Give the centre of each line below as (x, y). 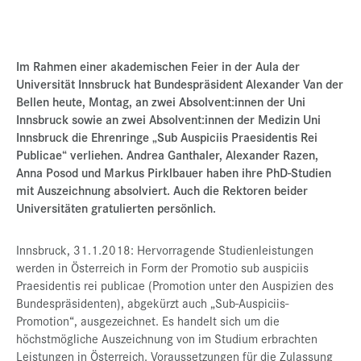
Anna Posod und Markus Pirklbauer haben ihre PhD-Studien (174, 172)
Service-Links (77, 141)
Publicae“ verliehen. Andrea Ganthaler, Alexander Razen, (167, 154)
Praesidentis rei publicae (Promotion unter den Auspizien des (175, 285)
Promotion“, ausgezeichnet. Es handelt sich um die (148, 320)
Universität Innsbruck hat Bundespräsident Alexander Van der (180, 83)
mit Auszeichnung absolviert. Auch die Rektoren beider (162, 190)
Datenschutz (72, 111)
